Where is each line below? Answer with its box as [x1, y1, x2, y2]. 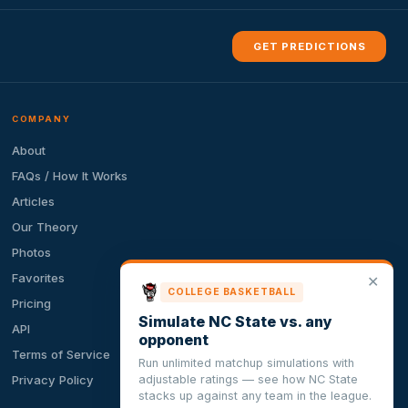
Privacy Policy [12, 372, 95, 388]
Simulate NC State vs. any [138, 312, 332, 331]
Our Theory [12, 219, 79, 235]
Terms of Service [12, 347, 111, 362]
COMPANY [12, 114, 71, 125]
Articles [12, 194, 56, 209]
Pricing [12, 296, 52, 311]
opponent [138, 331, 209, 349]
